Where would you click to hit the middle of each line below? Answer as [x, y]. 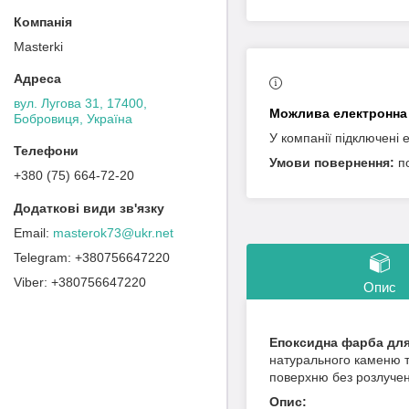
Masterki [38, 46]
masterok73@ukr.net [113, 232]
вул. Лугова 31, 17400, [80, 103]
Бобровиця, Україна [73, 118]
